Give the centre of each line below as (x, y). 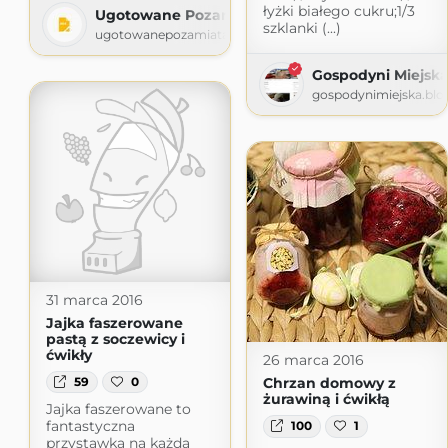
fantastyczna (90, 425)
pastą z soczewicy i (115, 338)
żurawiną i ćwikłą (326, 399)
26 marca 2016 (313, 360)
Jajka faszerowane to (118, 408)
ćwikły (68, 354)
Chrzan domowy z (329, 383)
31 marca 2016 (94, 299)
